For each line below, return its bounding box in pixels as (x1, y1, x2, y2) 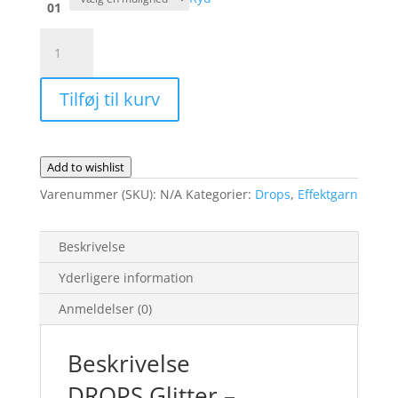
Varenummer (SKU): (39, 185, 160, 203)
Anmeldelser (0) (58, 299, 152, 317)
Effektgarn (297, 185, 358, 203)
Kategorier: (185, 185, 255, 203)
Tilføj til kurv (59, 86, 160, 111)
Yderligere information (58, 268, 194, 286)
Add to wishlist (46, 158, 124, 175)
